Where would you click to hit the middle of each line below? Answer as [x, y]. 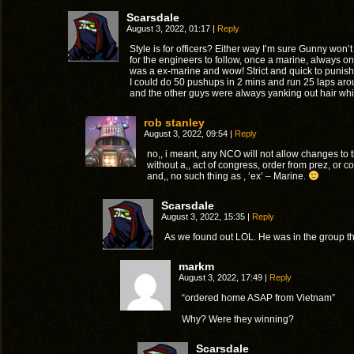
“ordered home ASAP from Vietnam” [258, 298]
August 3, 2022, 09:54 [187, 134]
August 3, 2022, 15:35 [204, 217]
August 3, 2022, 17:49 [222, 277]
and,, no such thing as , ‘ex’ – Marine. [228, 176]
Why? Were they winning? [238, 319]
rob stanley [174, 122]
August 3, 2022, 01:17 [169, 28]
